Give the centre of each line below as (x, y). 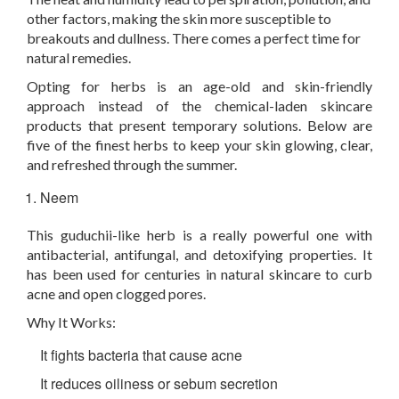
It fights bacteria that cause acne (141, 355)
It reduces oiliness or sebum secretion (159, 383)
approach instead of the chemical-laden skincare (199, 106)
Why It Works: (71, 322)
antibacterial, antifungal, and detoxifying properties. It (199, 254)
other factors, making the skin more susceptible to (179, 18)
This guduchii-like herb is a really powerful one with (199, 235)
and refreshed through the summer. (132, 164)
